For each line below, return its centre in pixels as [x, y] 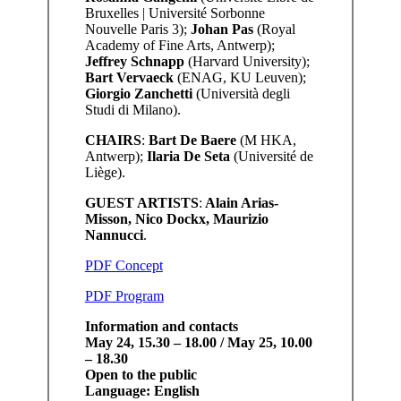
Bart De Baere [192, 140]
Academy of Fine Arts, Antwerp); [179, 45]
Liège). [105, 172]
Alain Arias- [240, 202]
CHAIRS [113, 140]
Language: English [142, 390]
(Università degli [241, 93]
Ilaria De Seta [188, 156]
